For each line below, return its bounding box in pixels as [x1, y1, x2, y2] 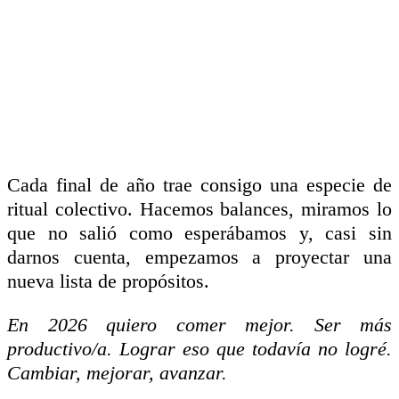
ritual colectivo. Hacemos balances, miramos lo [7, 197, 392, 220]
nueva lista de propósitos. [7, 269, 209, 292]
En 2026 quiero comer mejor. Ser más [7, 313, 392, 336]
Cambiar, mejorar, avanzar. [7, 361, 227, 384]
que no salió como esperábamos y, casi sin [7, 221, 392, 244]
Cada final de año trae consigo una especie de [7, 173, 392, 196]
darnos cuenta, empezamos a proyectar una [7, 245, 392, 268]
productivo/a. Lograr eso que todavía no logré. [7, 337, 392, 360]
